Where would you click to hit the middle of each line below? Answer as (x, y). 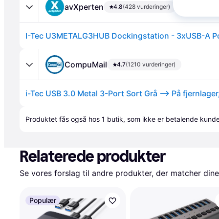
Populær (43, 200)
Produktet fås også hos (64, 119)
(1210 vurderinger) (151, 64)
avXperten (84, 7)
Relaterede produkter (93, 156)
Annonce (35, 111)
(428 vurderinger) (146, 6)
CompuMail (86, 64)
